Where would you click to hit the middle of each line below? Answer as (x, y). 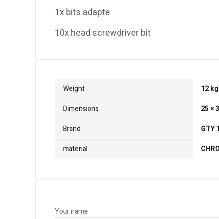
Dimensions (81, 109)
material (75, 149)
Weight (74, 89)
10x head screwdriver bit (103, 33)
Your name (71, 212)
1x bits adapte (82, 13)
